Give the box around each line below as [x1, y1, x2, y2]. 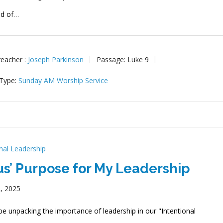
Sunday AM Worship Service [18, 75, 109, 85]
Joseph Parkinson [28, 54, 84, 64]
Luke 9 [127, 54, 149, 64]
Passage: [97, 54, 126, 64]
